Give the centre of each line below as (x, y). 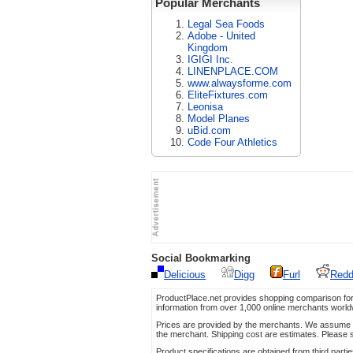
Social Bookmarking (201, 258)
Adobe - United (221, 36)
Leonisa (205, 107)
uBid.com (209, 130)
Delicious (185, 275)
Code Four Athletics (232, 142)
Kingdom (208, 48)
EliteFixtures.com (228, 95)
